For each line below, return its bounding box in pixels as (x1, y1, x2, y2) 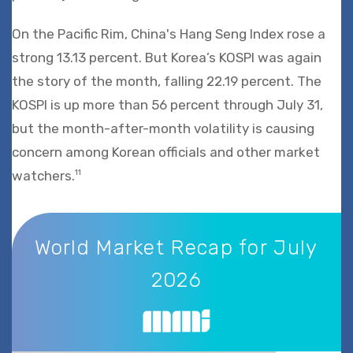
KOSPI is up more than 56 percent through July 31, (12, 96, 323, 113)
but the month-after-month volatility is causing (12, 120, 314, 136)
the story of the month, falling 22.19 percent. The (12, 72, 321, 89)
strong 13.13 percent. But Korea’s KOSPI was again (12, 49, 321, 65)
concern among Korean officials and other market (12, 143, 320, 160)
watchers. (12, 167, 75, 184)
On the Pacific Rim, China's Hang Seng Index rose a (12, 25, 325, 42)
